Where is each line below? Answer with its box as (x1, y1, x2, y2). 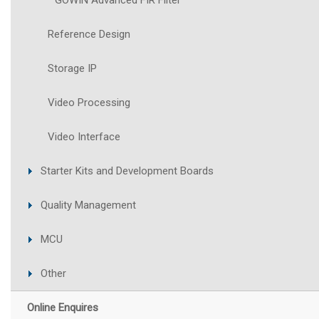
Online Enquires (27, 301, 98, 315)
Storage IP (48, 62, 97, 75)
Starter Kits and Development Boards (41, 164, 214, 178)
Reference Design (48, 28, 130, 41)
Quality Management (41, 199, 136, 212)
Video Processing (48, 96, 130, 110)
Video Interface (48, 130, 120, 144)
